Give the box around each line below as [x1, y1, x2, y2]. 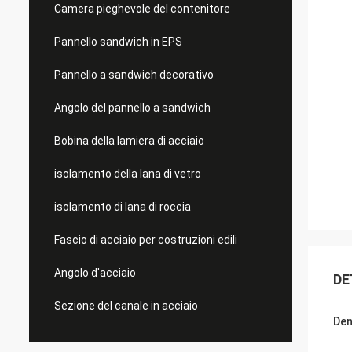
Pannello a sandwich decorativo [54, 68, 214, 81]
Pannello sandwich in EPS [54, 35, 182, 48]
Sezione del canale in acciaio [54, 299, 198, 312]
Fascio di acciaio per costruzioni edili [54, 233, 237, 246]
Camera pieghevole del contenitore [54, 2, 230, 15]
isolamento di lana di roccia [54, 200, 191, 213]
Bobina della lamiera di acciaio [54, 134, 204, 147]
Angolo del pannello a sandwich [54, 101, 211, 114]
